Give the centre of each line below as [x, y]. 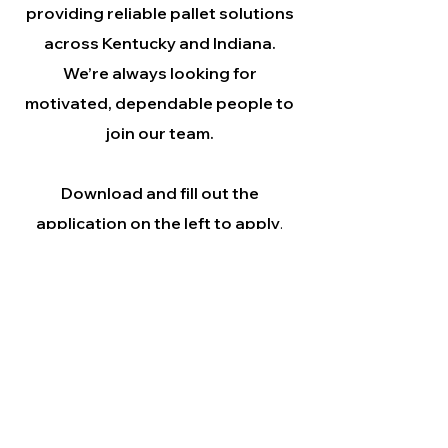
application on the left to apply [158, 223]
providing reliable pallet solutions [159, 13]
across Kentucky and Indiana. [159, 43]
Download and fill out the [159, 193]
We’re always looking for [159, 73]
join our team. [159, 133]
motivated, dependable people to [159, 103]
